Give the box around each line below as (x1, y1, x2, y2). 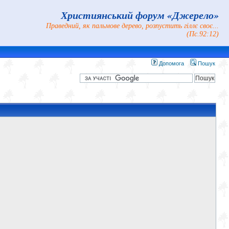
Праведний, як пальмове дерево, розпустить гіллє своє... (46, 22, 219, 30)
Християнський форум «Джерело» (61, 8, 219, 22)
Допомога (157, 60, 184, 66)
